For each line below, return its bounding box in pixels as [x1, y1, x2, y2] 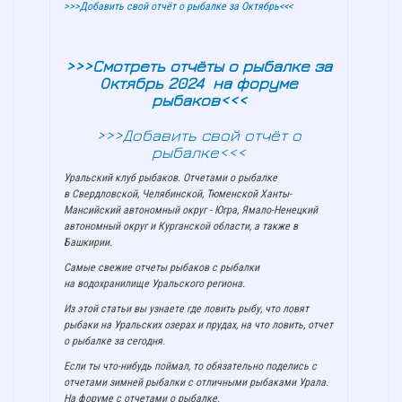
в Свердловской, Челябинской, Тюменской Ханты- [64, 188, 292, 201]
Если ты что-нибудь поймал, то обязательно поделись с [64, 360, 317, 373]
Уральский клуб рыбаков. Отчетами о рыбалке [64, 171, 277, 185]
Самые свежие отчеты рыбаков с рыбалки [64, 261, 259, 275]
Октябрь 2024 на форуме [100, 74, 298, 93]
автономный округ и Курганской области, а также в [64, 220, 298, 233]
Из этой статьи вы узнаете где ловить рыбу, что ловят [64, 302, 309, 316]
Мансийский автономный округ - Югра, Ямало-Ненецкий [64, 204, 318, 217]
